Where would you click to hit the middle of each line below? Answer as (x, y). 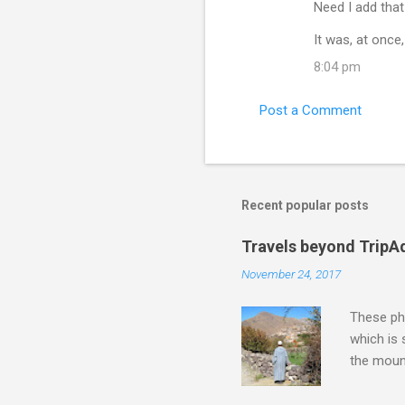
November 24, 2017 (291, 274)
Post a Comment (311, 111)
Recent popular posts (305, 206)
